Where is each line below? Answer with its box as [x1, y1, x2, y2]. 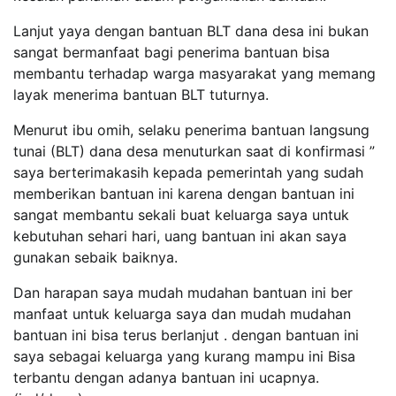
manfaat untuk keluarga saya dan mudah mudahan [13, 305, 351, 323]
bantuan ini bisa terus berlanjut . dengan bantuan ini [13, 326, 359, 344]
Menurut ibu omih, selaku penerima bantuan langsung [13, 121, 369, 139]
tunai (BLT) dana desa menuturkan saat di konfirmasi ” [13, 142, 375, 160]
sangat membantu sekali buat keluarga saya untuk [13, 206, 349, 224]
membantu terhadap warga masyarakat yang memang [13, 65, 376, 82]
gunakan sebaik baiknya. [13, 248, 178, 266]
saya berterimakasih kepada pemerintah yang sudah [13, 164, 363, 181]
